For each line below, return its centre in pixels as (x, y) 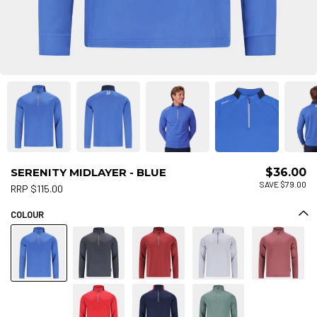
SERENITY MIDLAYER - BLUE (88, 172)
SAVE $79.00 (283, 184)
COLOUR (27, 214)
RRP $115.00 (37, 188)
